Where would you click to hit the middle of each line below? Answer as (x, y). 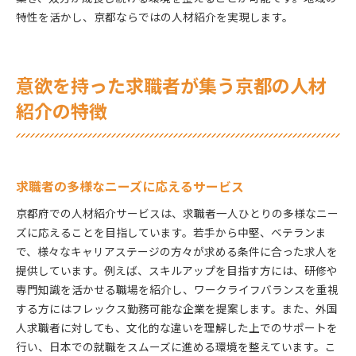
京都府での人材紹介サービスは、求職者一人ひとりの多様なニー (177, 213)
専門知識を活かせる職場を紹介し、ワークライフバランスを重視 (177, 289)
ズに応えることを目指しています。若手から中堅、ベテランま (171, 232)
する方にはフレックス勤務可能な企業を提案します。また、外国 (177, 308)
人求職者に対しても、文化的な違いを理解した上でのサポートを (177, 327)
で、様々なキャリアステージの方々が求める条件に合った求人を (177, 251)
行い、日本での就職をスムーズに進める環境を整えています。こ (176, 346)
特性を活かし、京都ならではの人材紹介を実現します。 (155, 16)
